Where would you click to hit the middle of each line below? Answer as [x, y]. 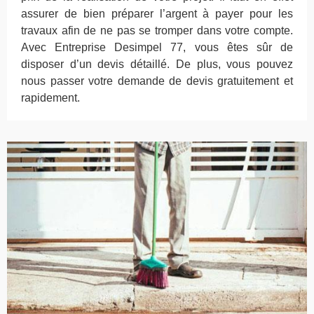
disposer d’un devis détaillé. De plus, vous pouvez [157, 64]
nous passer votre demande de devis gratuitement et [157, 81]
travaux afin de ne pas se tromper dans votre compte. [157, 30]
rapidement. [50, 98]
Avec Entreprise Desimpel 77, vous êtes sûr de [157, 47]
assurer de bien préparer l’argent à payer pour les [157, 14]
